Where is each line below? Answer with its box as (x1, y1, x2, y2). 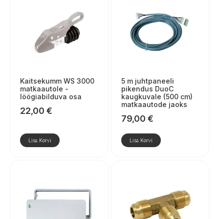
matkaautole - (20, 85, 68, 93)
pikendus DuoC (121, 85, 174, 93)
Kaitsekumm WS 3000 (20, 77, 94, 86)
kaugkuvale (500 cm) (121, 92, 193, 101)
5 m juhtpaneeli (121, 77, 174, 86)
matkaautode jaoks (121, 100, 187, 109)
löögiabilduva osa (20, 92, 82, 101)
